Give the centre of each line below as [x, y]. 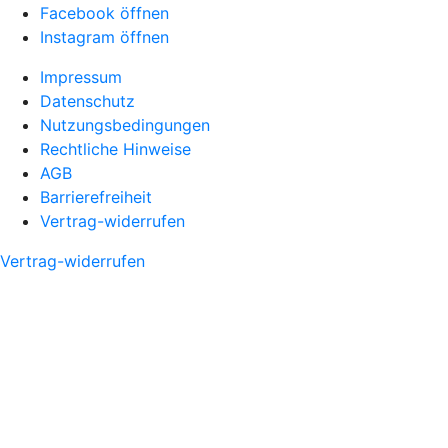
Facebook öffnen [104, 12]
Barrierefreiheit [96, 196]
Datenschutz [87, 100]
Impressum [81, 76]
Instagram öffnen [104, 36]
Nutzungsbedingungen [125, 124]
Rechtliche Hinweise [115, 148]
